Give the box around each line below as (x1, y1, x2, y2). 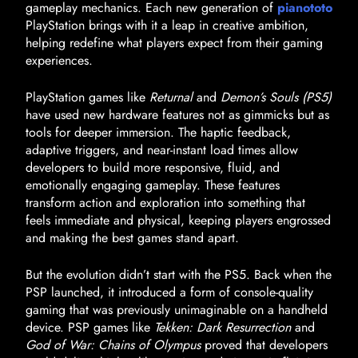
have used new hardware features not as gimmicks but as (26, 105, 329, 124)
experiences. (26, 51, 93, 70)
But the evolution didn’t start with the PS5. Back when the (26, 265, 332, 284)
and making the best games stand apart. (26, 229, 239, 247)
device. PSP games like (26, 318, 154, 336)
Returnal (149, 88, 193, 106)
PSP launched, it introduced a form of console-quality (26, 283, 313, 301)
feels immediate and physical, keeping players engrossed (26, 211, 331, 229)
